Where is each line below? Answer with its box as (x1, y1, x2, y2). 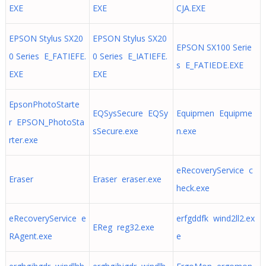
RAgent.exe (8, 230, 52, 242)
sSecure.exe (92, 125, 138, 137)
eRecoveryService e (8, 213, 86, 224)
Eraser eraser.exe (92, 173, 161, 185)
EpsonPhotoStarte (8, 99, 80, 110)
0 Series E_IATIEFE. (92, 50, 167, 62)
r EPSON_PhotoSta (8, 116, 84, 128)
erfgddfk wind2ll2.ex (176, 213, 255, 224)
